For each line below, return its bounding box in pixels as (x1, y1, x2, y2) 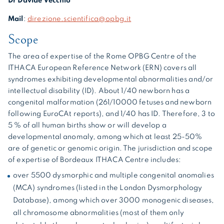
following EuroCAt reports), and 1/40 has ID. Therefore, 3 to (8, 110, 215, 117)
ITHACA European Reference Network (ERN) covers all (8, 64, 197, 71)
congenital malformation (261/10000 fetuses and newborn (8, 98, 212, 106)
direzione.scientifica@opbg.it (27, 15, 131, 22)
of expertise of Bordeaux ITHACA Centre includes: (8, 156, 181, 163)
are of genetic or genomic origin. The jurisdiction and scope (8, 144, 213, 152)
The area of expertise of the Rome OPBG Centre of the (8, 52, 196, 60)
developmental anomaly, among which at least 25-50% (8, 133, 202, 140)
